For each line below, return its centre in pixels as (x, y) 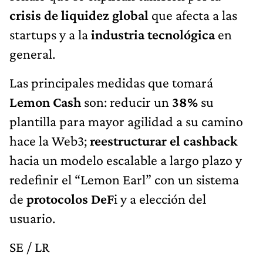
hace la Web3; (50, 140)
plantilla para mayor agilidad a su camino (126, 121)
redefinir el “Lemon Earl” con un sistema (124, 179)
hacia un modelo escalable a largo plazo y (126, 160)
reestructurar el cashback (164, 140)
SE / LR (29, 247)
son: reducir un (127, 102)
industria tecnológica (153, 34)
